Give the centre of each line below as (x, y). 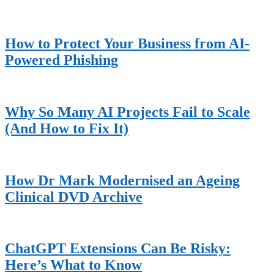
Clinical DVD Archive (74, 197)
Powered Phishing (61, 60)
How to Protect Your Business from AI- (127, 43)
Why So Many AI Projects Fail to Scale (128, 112)
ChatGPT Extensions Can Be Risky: (118, 249)
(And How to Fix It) (67, 128)
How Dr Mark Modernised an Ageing (122, 180)
